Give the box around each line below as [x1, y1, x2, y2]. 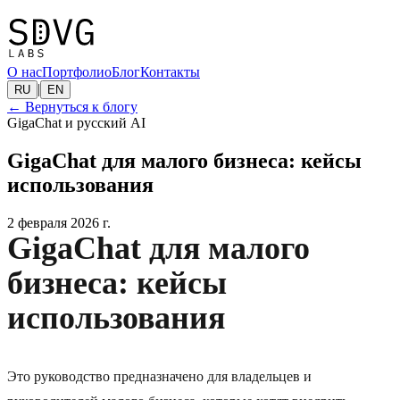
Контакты [140, 64, 200, 80]
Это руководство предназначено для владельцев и [7, 369, 312, 385]
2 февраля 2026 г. [7, 215, 111, 231]
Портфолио [42, 64, 112, 80]
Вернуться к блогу [25, 99, 137, 115]
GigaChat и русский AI [7, 115, 146, 131]
